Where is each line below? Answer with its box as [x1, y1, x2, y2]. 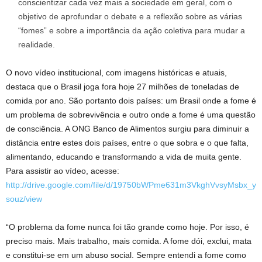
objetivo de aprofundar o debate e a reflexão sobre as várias [18, 11, 242, 21]
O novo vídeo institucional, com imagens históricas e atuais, [6, 67, 227, 77]
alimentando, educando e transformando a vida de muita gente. [6, 151, 242, 161]
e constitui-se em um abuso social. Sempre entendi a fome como [6, 250, 246, 260]
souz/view [6, 194, 42, 204]
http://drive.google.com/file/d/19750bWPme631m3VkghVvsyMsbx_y [6, 180, 256, 189]
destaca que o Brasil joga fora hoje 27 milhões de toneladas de [6, 81, 239, 91]
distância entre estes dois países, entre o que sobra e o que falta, [6, 137, 249, 147]
